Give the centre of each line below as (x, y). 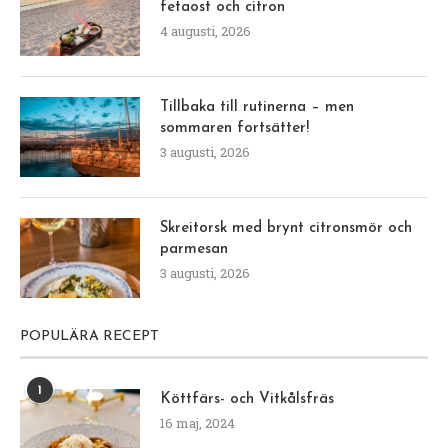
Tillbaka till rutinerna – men (257, 107)
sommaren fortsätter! (234, 128)
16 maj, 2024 (197, 422)
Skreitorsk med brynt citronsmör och (286, 228)
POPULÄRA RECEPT (89, 336)
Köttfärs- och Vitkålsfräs (247, 399)
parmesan (194, 249)
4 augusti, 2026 (205, 30)
